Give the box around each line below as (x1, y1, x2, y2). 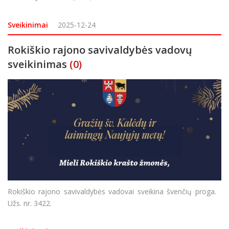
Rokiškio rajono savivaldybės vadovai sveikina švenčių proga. (8, 187, 221, 197)
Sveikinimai (8, 20, 48, 30)
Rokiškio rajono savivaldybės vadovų (8, 43, 192, 57)
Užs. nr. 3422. (8, 198, 52, 209)
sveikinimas (8, 57, 67, 72)
